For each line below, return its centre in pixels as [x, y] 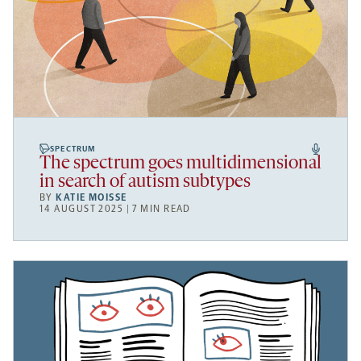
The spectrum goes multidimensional [180, 164]
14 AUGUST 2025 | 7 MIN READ [115, 209]
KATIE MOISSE [91, 198]
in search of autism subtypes [145, 183]
